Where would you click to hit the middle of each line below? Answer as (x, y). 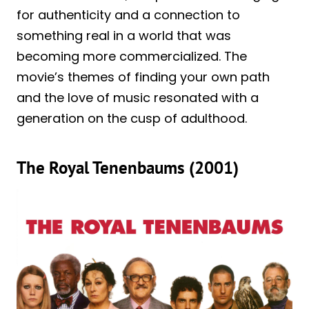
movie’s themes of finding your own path (143, 77)
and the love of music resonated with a (138, 98)
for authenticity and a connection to (128, 15)
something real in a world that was (124, 36)
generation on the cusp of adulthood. (132, 119)
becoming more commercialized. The (132, 57)
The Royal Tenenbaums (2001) (128, 167)
